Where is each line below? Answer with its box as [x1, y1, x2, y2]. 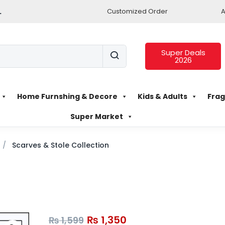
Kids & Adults [137, 91, 187, 101]
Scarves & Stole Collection [12, 140, 109, 150]
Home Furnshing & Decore [17, 91, 118, 101]
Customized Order [107, 7, 168, 16]
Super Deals [161, 47, 205, 58]
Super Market [70, 111, 123, 122]
